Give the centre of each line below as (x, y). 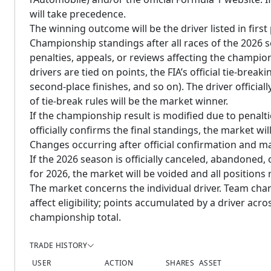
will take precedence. (78, 14)
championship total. (75, 217)
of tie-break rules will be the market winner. (129, 101)
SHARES (180, 263)
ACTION (119, 263)
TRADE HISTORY (58, 245)
